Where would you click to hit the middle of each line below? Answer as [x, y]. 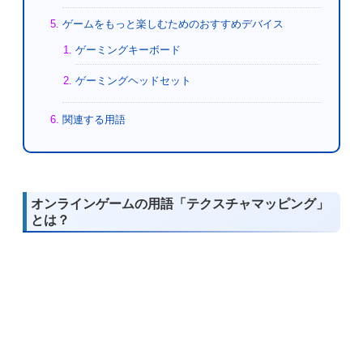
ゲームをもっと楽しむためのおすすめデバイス [173, 24]
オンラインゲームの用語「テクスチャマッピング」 [180, 204]
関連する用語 [94, 119]
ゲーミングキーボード [128, 49]
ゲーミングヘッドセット [133, 81]
